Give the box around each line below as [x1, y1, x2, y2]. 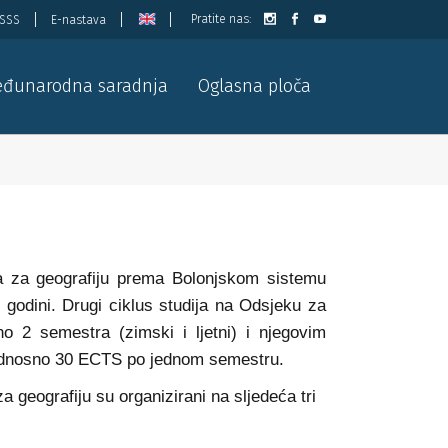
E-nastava [51, 12, 106, 27]
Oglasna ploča [198, 75, 311, 97]
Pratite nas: [191, 11, 251, 26]
